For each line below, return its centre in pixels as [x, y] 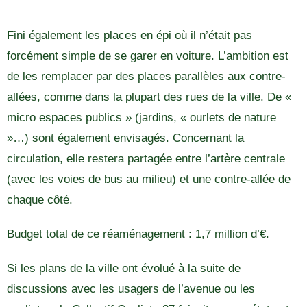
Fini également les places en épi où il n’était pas [130, 35]
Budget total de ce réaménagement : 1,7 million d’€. [138, 234]
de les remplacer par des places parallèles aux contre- [146, 76]
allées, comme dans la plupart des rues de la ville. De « [149, 97]
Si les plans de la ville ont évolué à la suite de [124, 268]
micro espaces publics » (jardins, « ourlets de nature [142, 117]
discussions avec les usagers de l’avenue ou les [131, 288]
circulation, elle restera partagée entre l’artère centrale [146, 158]
